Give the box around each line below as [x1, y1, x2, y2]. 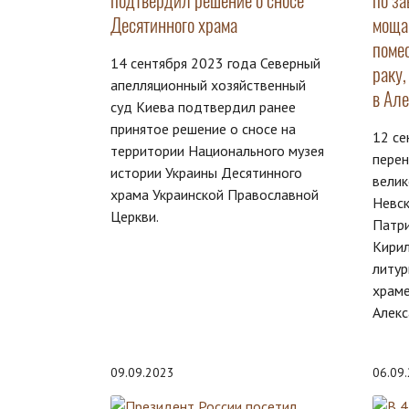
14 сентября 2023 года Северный [110, 54, 320, 73]
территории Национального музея [110, 142, 324, 161]
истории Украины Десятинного [110, 163, 302, 183]
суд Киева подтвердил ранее [110, 98, 296, 117]
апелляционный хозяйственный [110, 76, 306, 95]
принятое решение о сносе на [110, 120, 296, 139]
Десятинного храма [110, 12, 237, 39]
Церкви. [110, 207, 159, 226]
